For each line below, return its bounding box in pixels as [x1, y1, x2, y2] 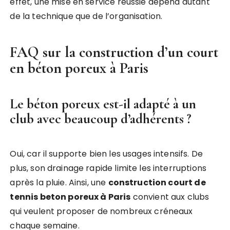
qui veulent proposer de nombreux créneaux [10, 205, 193, 217]
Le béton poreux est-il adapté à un [10, 95, 197, 112]
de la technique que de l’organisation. [10, 10, 163, 22]
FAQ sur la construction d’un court [10, 43, 219, 61]
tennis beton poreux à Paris [10, 191, 131, 203]
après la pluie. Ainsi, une [10, 177, 108, 188]
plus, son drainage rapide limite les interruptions [10, 162, 206, 174]
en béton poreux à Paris [10, 59, 149, 77]
